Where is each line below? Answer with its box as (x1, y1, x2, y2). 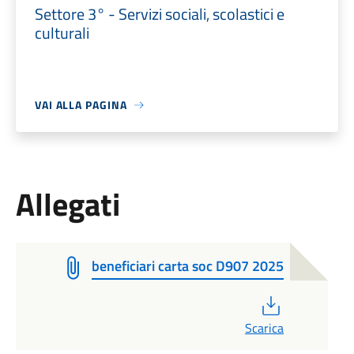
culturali (34, 21, 89, 45)
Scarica (244, 318, 284, 337)
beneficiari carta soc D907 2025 (91, 255, 284, 277)
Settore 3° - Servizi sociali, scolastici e (34, 2, 284, 26)
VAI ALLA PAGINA (34, 96, 127, 113)
